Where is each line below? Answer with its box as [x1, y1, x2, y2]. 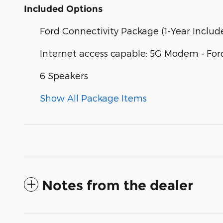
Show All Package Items [40, 92, 147, 103]
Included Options [24, 3, 103, 14]
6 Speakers [40, 70, 88, 81]
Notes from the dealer [42, 177, 193, 194]
